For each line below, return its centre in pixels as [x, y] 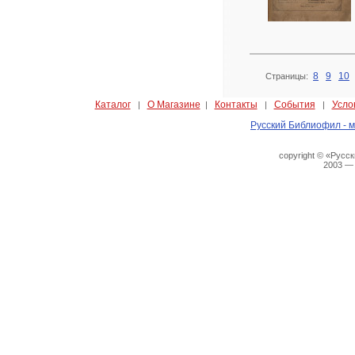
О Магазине [174, 105]
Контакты [236, 105]
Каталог [113, 105]
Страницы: [289, 76]
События [294, 105]
